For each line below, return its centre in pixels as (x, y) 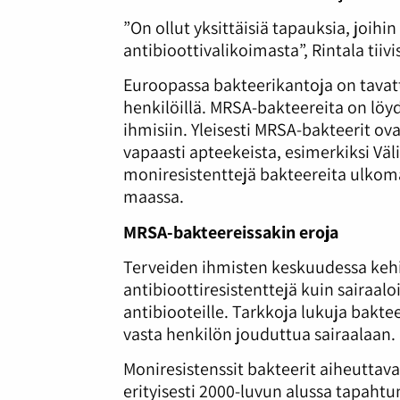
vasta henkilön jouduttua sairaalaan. (260, 333)
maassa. (154, 197)
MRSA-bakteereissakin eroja (231, 232)
